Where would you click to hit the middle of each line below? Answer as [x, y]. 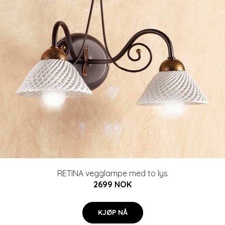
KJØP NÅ [113, 212]
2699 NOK [113, 184]
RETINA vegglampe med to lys [113, 173]
